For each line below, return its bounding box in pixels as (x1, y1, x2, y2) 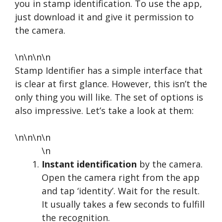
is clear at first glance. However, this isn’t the (15, 78, 207, 90)
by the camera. (137, 158, 203, 170)
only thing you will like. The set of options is (15, 91, 203, 103)
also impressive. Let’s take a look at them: (15, 105, 194, 116)
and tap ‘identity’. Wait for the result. (42, 185, 200, 197)
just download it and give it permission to (15, 11, 194, 23)
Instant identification (42, 158, 137, 170)
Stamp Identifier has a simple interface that (15, 64, 203, 76)
